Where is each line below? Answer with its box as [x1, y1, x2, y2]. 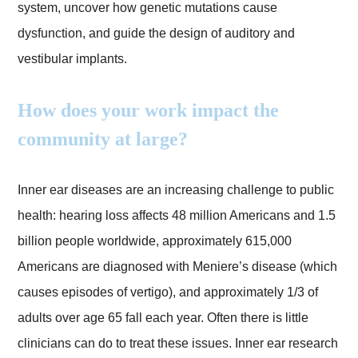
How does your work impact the [18, 100, 280, 121]
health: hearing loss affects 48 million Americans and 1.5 [18, 209, 336, 223]
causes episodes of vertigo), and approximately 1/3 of [18, 285, 319, 300]
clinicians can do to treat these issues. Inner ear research [18, 336, 339, 351]
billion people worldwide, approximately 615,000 [18, 234, 292, 249]
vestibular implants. [18, 52, 128, 66]
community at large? [18, 129, 189, 150]
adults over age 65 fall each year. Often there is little [18, 311, 309, 325]
